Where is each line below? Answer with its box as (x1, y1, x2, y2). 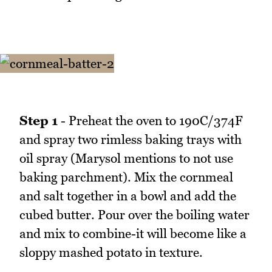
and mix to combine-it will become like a (19, 225, 246, 241)
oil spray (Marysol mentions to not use (19, 150, 233, 166)
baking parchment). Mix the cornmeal (19, 169, 233, 185)
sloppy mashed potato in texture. (19, 244, 203, 260)
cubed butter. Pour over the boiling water (19, 206, 250, 222)
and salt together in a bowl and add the (19, 188, 236, 203)
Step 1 (19, 112, 58, 128)
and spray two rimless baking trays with (19, 131, 242, 147)
